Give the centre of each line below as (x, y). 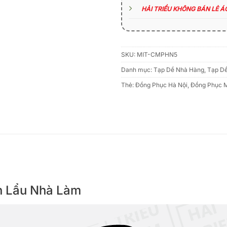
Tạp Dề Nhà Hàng (179, 69)
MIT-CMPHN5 (157, 54)
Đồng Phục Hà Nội (161, 85)
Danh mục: (137, 69)
